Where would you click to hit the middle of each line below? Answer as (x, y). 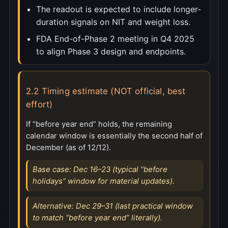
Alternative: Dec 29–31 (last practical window (113, 206)
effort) (39, 104)
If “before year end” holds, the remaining (99, 124)
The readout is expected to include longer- (119, 9)
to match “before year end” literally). (97, 218)
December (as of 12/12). (68, 147)
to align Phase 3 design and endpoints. (111, 51)
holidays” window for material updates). (104, 181)
